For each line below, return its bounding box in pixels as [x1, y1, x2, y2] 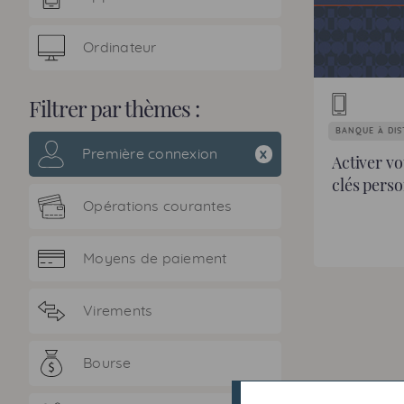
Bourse [83, 355, 132, 371]
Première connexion [81, 146, 218, 161]
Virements [83, 303, 153, 318]
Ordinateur [83, 40, 157, 55]
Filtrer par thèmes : [29, 94, 199, 123]
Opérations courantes [83, 198, 232, 214]
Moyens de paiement [83, 251, 227, 266]
